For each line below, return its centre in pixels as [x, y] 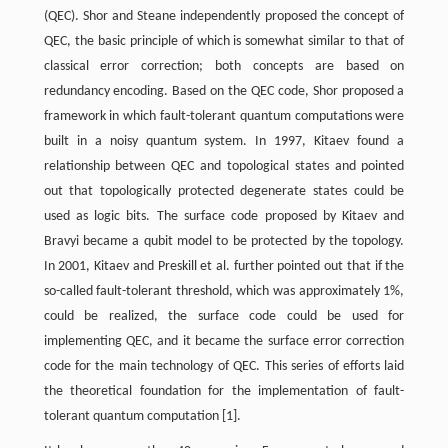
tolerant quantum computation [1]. [142, 416]
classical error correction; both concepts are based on [224, 66]
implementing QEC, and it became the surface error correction [224, 341]
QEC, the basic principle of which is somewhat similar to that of [224, 41]
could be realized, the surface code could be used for [224, 316]
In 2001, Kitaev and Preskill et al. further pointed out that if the [224, 266]
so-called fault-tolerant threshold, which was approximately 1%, [224, 291]
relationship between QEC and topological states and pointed [224, 166]
